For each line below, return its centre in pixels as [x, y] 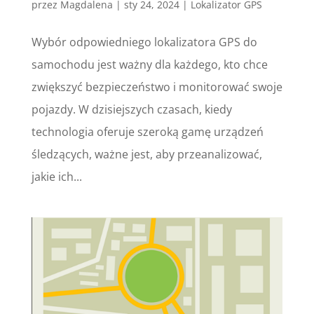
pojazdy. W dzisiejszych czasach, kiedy [131, 109]
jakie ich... [56, 176]
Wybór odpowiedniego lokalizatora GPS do [144, 42]
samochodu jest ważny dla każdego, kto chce [149, 64]
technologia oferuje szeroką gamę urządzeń [147, 131]
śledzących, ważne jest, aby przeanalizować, [146, 154]
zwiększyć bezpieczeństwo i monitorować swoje [157, 87]
